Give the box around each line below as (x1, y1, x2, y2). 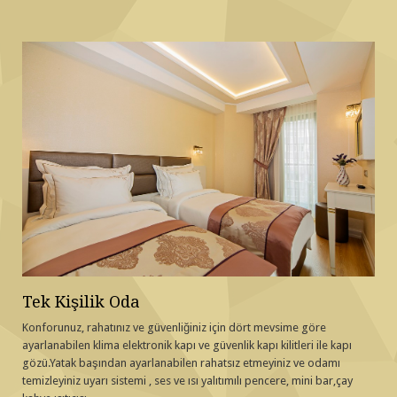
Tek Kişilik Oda (22, 292, 140, 312)
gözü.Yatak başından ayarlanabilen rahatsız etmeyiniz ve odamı (22, 356, 340, 370)
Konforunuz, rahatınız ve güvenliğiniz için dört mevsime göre (22, 321, 326, 335)
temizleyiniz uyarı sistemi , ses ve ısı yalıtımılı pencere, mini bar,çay (22, 374, 353, 388)
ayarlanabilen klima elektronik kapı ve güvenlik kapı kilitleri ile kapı (22, 339, 352, 353)
